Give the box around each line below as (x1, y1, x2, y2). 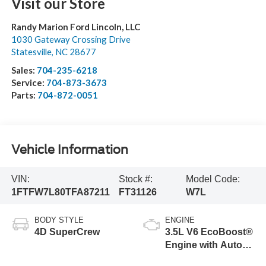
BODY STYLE (34, 216, 84, 225)
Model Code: (185, 173, 240, 184)
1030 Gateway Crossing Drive (11, 34, 131, 45)
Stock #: (119, 173, 153, 184)
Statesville (11, 46, 52, 58)
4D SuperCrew (34, 227, 100, 237)
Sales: (11, 65, 37, 76)
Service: (11, 77, 46, 88)
